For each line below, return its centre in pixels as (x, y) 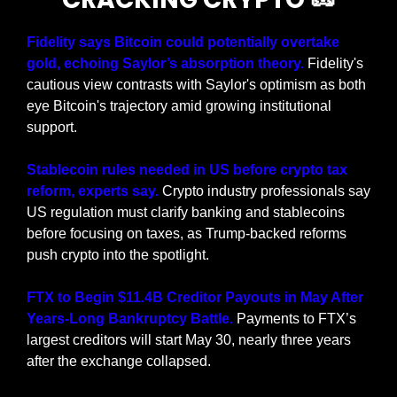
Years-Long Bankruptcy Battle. (132, 318)
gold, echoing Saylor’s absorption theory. (167, 63)
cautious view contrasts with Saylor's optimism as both (196, 84)
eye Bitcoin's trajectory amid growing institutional (179, 105)
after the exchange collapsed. (119, 361)
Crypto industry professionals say (266, 191)
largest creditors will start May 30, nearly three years (189, 339)
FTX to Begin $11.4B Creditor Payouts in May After (195, 297)
